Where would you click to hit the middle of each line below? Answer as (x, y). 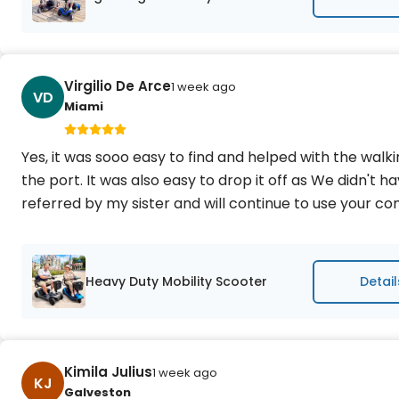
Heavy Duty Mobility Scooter (176, 281)
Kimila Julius (108, 372)
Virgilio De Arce (118, 86)
